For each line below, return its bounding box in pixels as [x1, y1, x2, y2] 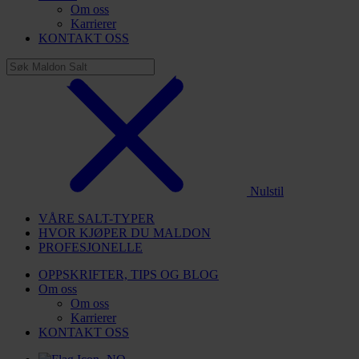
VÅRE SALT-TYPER [38, 212, 155, 225]
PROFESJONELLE [38, 240, 143, 254]
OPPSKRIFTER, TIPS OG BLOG [38, 268, 219, 281]
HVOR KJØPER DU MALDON [38, 226, 211, 240]
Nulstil [247, 184, 284, 198]
